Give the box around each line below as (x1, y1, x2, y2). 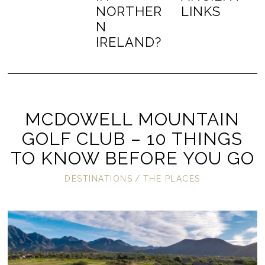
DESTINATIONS (64, 174, 133, 184)
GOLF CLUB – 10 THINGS (22, 128, 243, 150)
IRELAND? (96, 34, 162, 50)
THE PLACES (143, 174, 201, 184)
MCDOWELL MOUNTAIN (25, 109, 240, 130)
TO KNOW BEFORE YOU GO (10, 148, 254, 169)
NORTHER (96, 4, 163, 20)
